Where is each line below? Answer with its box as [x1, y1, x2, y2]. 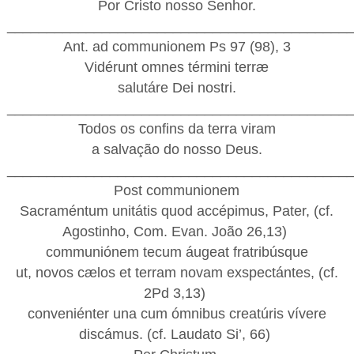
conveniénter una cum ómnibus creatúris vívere [27, 305, 326, 322]
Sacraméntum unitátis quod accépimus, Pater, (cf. [20, 202, 334, 219]
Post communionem [114, 182, 240, 198]
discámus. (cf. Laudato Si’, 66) [79, 326, 275, 342]
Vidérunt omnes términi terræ [85, 58, 269, 75]
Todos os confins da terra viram [77, 120, 276, 137]
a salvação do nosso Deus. [91, 141, 262, 157]
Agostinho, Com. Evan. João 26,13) [62, 223, 292, 239]
